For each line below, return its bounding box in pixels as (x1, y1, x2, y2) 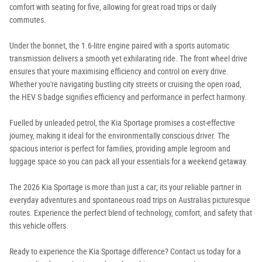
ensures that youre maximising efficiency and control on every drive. (9, 67, 229, 76)
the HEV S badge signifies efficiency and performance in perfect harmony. (9, 92, 247, 102)
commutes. (9, 15, 46, 25)
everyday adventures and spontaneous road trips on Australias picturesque (9, 195, 250, 205)
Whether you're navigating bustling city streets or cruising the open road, (9, 80, 242, 89)
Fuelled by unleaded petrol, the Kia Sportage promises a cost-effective (9, 118, 235, 127)
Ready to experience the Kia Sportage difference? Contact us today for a (9, 247, 241, 256)
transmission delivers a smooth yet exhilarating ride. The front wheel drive (9, 54, 247, 63)
